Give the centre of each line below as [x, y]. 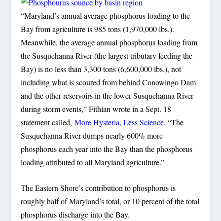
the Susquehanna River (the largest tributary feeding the [107, 55]
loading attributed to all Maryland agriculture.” [93, 162]
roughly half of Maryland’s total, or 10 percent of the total [110, 201]
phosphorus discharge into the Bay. [75, 215]
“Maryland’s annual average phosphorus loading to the [106, 15]
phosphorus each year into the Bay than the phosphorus [107, 148]
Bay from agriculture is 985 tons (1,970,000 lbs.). [98, 29]
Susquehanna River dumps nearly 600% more [92, 135]
